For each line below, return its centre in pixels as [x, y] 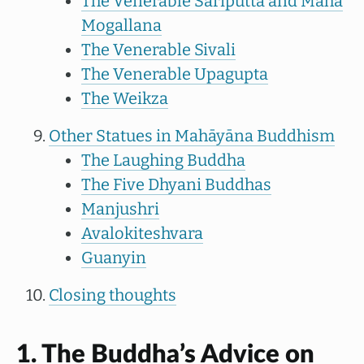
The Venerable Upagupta [175, 74]
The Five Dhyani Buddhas [176, 184]
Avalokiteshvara [142, 233]
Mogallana [121, 25]
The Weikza [125, 98]
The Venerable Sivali [158, 50]
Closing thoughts [113, 295]
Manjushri [120, 209]
